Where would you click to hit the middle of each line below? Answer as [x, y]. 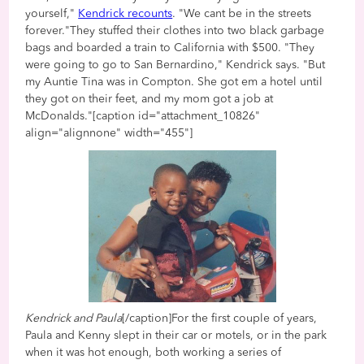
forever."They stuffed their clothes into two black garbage [175, 30]
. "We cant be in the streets [242, 13]
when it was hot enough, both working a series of [154, 352]
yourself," [52, 13]
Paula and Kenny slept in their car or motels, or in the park [176, 335]
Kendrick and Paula [74, 318]
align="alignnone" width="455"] [109, 133]
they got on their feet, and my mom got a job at [149, 99]
